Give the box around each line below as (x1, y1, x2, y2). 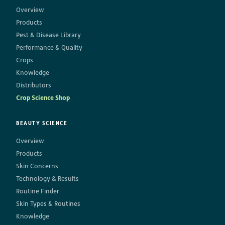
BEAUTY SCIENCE (16, 120, 68, 127)
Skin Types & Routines (16, 200, 80, 207)
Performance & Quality (16, 44, 82, 51)
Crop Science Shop (16, 94, 70, 101)
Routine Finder (16, 187, 59, 195)
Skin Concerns (16, 162, 58, 170)
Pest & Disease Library (16, 31, 81, 39)
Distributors (16, 81, 51, 89)
